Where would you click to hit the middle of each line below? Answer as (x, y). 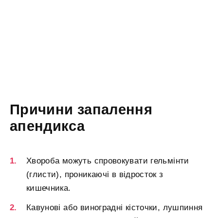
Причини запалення (81, 110)
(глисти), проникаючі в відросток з (95, 175)
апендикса (47, 126)
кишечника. (49, 188)
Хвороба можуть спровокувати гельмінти (108, 161)
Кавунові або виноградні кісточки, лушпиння (115, 208)
